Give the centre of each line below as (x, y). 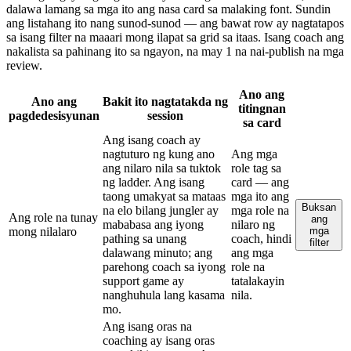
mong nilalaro (43, 231)
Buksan (319, 207)
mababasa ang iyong (153, 224)
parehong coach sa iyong (164, 266)
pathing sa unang (145, 238)
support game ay (143, 280)
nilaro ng (253, 224)
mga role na (260, 210)
